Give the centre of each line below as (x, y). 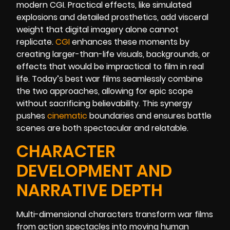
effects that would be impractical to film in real (110, 66)
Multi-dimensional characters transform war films (115, 215)
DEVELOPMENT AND (94, 171)
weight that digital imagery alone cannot (98, 29)
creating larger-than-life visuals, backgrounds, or (113, 54)
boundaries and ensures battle (149, 116)
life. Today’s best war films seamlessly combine (110, 79)
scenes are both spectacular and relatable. (102, 128)
